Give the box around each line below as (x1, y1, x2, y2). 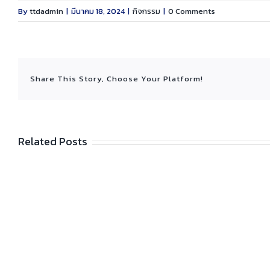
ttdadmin (30, 5, 63, 17)
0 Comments (168, 5, 215, 17)
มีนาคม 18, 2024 (71, 5, 125, 17)
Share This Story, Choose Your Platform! (30, 73, 203, 84)
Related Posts (18, 133, 87, 149)
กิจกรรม (133, 5, 160, 17)
